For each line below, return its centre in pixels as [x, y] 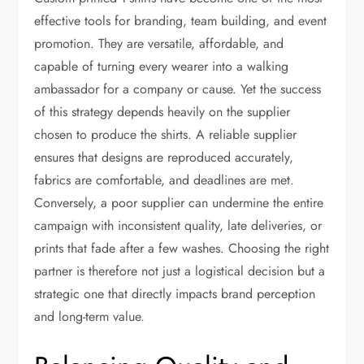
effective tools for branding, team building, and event [181, 20]
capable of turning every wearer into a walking [162, 66]
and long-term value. [90, 316]
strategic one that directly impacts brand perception [175, 293]
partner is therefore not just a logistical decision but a [180, 271]
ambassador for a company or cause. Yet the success [178, 89]
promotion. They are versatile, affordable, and [159, 43]
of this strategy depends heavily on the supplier [162, 111]
